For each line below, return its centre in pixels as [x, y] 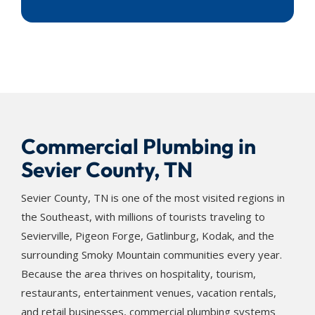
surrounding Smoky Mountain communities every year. [152, 255]
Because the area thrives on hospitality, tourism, [139, 274]
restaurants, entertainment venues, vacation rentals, [149, 292]
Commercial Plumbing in [139, 146]
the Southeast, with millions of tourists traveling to [143, 217]
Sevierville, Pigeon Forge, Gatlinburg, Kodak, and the [148, 236]
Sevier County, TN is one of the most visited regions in [153, 198]
